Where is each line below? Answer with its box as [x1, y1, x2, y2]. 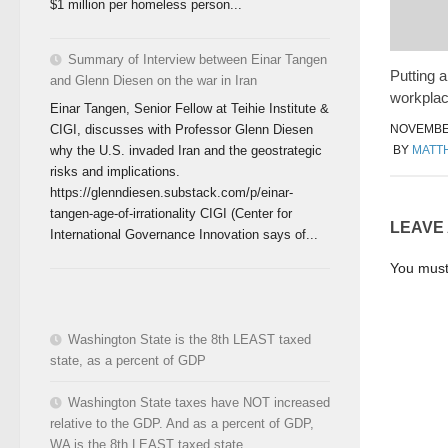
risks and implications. [50, 163, 180, 179]
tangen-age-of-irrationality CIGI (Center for [50, 205, 292, 221]
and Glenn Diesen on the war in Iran [50, 73, 257, 89]
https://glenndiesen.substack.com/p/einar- [50, 184, 293, 200]
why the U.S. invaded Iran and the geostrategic [50, 142, 322, 158]
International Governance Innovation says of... [50, 226, 318, 242]
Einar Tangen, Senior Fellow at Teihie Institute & [50, 100, 329, 116]
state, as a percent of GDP [50, 352, 206, 368]
